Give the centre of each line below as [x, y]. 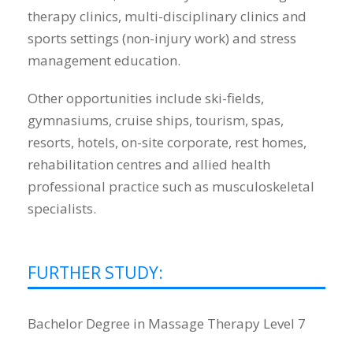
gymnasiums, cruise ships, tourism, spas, [156, 121]
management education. [104, 61]
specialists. [63, 209]
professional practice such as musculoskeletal [171, 187]
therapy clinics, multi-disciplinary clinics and [167, 17]
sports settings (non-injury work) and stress [162, 39]
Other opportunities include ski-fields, [146, 98]
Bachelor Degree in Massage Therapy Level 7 [167, 324]
